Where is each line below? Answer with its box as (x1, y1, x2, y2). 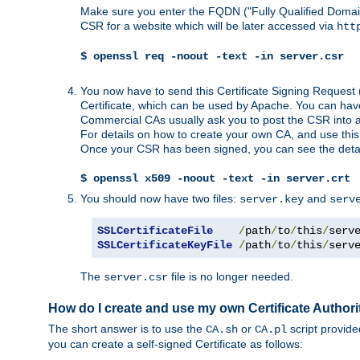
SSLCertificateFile (97, 224, 213, 238)
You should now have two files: (80, 192, 239, 206)
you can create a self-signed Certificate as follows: (48, 337, 303, 350)
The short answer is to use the (48, 321, 206, 335)
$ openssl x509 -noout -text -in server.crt (80, 172, 350, 186)
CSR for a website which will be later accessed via (80, 19, 337, 33)
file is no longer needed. (168, 270, 293, 284)
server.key (239, 193, 304, 207)
